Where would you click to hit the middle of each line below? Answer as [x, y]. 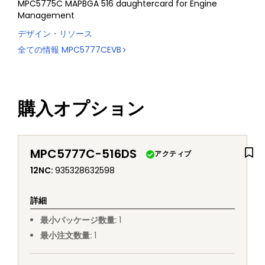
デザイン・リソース [55, 34]
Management [46, 16]
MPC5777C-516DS [83, 154]
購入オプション [81, 109]
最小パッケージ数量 [77, 220]
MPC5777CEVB [91, 50]
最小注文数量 [65, 236]
